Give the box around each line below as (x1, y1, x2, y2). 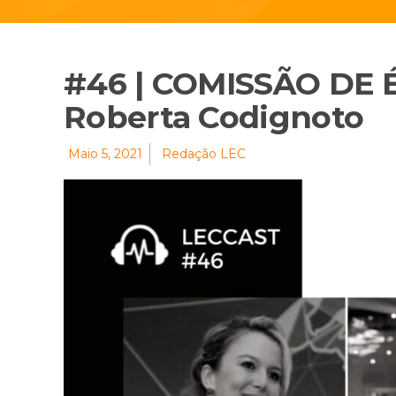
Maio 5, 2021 (68, 146, 142, 163)
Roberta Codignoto (64, 98, 364, 137)
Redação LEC (162, 146, 246, 163)
